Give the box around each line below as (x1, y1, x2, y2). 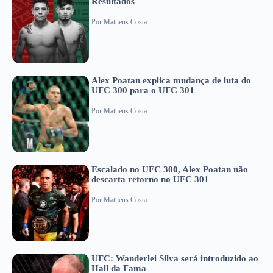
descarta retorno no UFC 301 (91, 174, 209, 184)
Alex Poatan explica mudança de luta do (91, 75, 251, 85)
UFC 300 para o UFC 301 (91, 85, 194, 95)
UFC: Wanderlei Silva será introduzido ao (91, 253, 258, 263)
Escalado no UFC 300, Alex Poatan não (91, 164, 248, 174)
